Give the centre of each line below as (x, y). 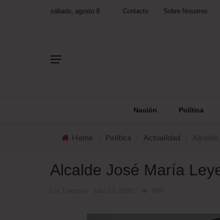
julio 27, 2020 (114, 191)
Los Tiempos (69, 191)
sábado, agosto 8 (75, 11)
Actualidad (162, 137)
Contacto (136, 11)
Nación (145, 110)
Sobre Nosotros (186, 11)
